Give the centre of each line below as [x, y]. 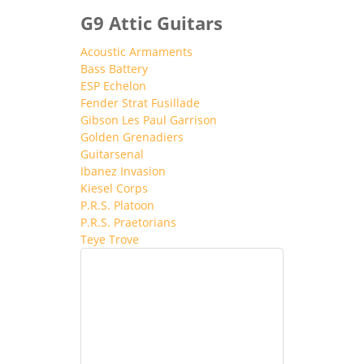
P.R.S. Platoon [117, 205]
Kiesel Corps [114, 188]
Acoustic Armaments [136, 51]
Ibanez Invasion [123, 171]
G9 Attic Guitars [152, 22]
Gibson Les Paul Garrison [149, 119]
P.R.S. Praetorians [128, 222]
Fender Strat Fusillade [140, 102]
